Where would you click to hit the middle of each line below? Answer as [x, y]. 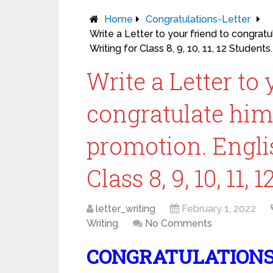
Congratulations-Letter [198, 19]
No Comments [179, 223]
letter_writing [126, 209]
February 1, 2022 [219, 209]
